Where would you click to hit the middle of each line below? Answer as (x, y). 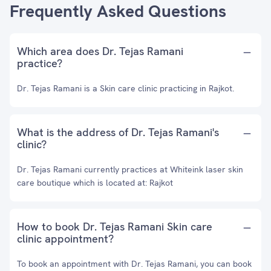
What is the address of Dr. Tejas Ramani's (118, 132)
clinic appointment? (65, 239)
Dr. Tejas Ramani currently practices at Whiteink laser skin (130, 169)
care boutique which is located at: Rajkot (95, 183)
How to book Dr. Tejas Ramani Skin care (115, 227)
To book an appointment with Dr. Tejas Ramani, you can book (134, 264)
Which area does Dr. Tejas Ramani (100, 51)
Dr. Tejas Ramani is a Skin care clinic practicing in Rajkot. (126, 88)
